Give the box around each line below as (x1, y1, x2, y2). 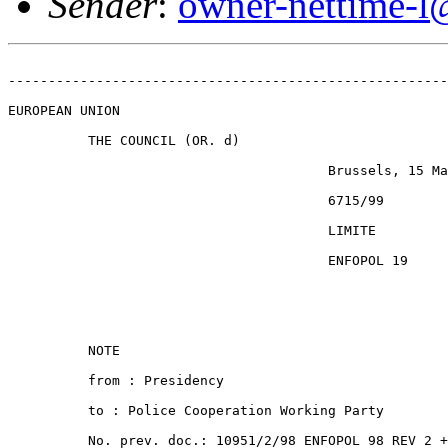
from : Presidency (8, 373, 224, 388)
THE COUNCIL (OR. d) (8, 133, 240, 148)
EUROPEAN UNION (8, 103, 120, 118)
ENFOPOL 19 (8, 253, 408, 268)
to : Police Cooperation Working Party (8, 403, 384, 418)
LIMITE (8, 223, 376, 238)
